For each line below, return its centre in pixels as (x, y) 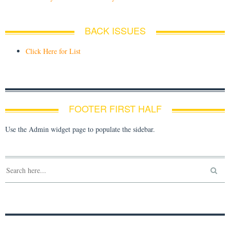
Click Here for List (53, 51)
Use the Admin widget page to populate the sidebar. (80, 129)
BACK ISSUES (115, 31)
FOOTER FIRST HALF (115, 109)
